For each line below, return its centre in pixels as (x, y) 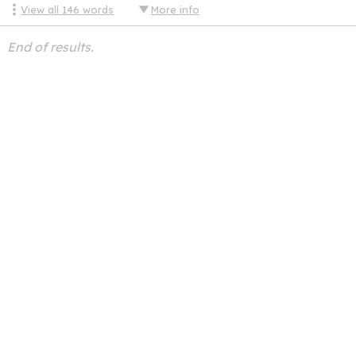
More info (176, 10)
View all (42, 10)
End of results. (50, 47)
